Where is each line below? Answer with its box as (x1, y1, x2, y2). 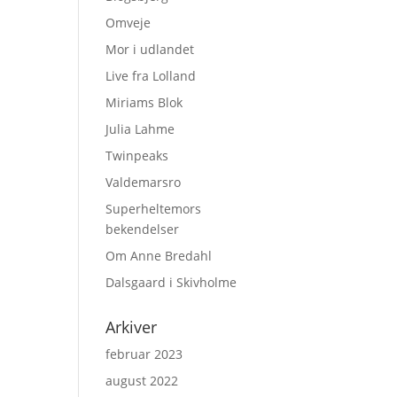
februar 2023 (105, 346, 183, 362)
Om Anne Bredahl (105, 247, 213, 264)
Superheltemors (105, 200, 202, 217)
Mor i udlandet (105, 41, 195, 58)
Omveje (105, 14, 152, 31)
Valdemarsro (105, 174, 182, 191)
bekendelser (105, 221, 180, 237)
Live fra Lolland (105, 67, 197, 84)
